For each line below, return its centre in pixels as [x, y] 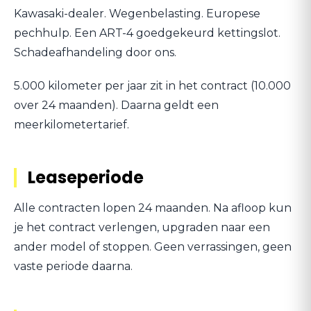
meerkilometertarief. [72, 125]
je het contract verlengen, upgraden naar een [142, 227]
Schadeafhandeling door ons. [95, 52]
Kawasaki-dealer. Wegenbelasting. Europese [137, 14]
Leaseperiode [86, 177]
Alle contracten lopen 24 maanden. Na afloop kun [153, 208]
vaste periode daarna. [73, 266]
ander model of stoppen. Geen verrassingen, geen [153, 247]
